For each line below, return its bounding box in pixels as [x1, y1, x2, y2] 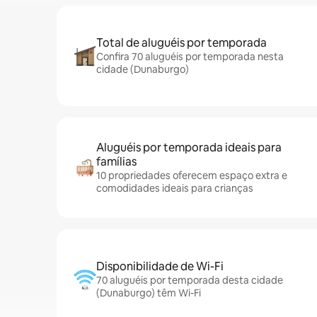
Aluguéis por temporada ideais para [96, 140, 282, 155]
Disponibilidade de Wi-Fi [96, 259, 224, 274]
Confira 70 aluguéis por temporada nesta [96, 50, 284, 63]
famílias [96, 154, 137, 169]
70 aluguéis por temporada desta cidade [96, 274, 283, 287]
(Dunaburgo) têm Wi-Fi [96, 287, 201, 299]
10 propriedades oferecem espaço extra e [96, 169, 287, 182]
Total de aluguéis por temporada [96, 35, 267, 50]
